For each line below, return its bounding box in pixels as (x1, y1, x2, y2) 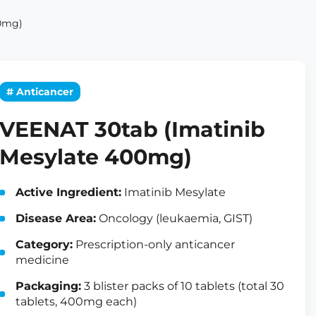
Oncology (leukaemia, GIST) (96, 212, 253, 225)
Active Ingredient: (16, 186, 121, 199)
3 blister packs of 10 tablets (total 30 (81, 279, 284, 293)
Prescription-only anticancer (73, 238, 235, 251)
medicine (16, 253, 69, 267)
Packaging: (16, 279, 81, 293)
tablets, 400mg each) (16, 295, 137, 308)
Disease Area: (16, 212, 96, 225)
